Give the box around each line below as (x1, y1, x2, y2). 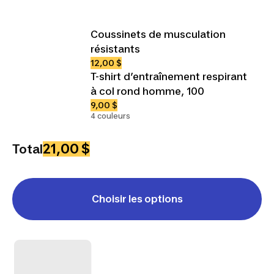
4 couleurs (91, 111, 130, 120)
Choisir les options (91, 192, 183, 205)
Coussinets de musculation (91, 28, 226, 40)
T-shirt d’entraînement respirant (91, 70, 247, 83)
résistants (91, 42, 140, 55)
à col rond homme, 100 (91, 84, 204, 97)
